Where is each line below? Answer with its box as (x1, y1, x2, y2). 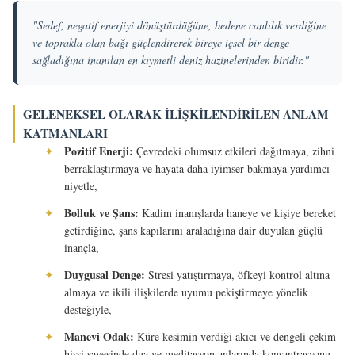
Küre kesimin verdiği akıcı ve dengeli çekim (134, 329, 336, 344)
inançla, (64, 240, 99, 255)
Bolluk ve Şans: (64, 204, 139, 221)
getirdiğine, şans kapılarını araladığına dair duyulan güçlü (64, 223, 323, 238)
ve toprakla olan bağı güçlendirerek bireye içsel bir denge (32, 35, 289, 50)
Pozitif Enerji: (64, 143, 133, 159)
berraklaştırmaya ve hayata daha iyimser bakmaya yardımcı (64, 161, 330, 176)
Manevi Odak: (64, 328, 134, 345)
